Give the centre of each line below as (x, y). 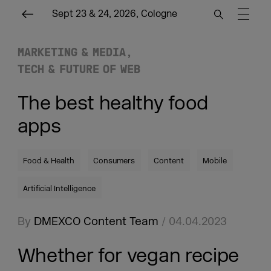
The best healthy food (113, 103)
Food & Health (49, 161)
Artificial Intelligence (60, 188)
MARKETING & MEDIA (71, 52)
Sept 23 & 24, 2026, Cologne (115, 14)
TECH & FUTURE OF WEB (79, 69)
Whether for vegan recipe (128, 256)
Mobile (215, 161)
